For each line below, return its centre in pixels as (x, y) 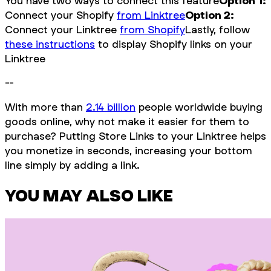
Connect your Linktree (62, 29)
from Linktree (151, 15)
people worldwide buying (199, 107)
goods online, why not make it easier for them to (127, 121)
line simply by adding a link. (72, 165)
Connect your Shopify (61, 15)
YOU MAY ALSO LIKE (89, 195)
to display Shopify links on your (174, 44)
